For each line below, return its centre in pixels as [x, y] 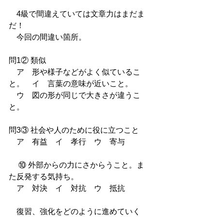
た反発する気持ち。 [44, 176]
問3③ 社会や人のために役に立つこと [74, 130]
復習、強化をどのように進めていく [75, 211]
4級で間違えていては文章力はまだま [77, 14]
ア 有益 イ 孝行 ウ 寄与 [67, 141]
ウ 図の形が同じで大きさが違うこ [75, 95]
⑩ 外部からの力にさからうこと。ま [77, 165]
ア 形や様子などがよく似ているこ [75, 72]
